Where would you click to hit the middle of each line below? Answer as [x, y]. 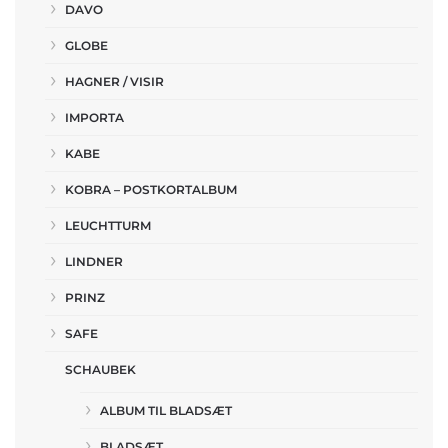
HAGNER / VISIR [114, 81]
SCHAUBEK [100, 369]
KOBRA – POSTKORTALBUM [151, 189]
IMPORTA [94, 117]
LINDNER [94, 261]
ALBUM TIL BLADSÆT [166, 410]
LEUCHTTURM [108, 225]
